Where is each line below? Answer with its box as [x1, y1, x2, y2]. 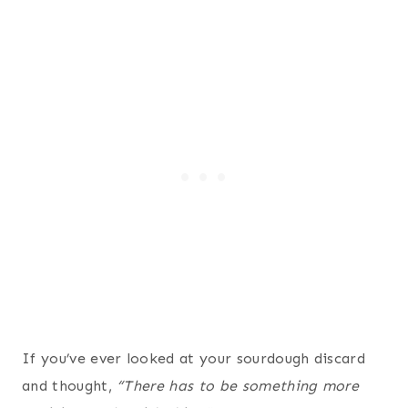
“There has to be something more [117, 377, 360, 395]
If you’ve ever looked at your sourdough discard [22, 350, 366, 368]
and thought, [22, 377, 117, 395]
